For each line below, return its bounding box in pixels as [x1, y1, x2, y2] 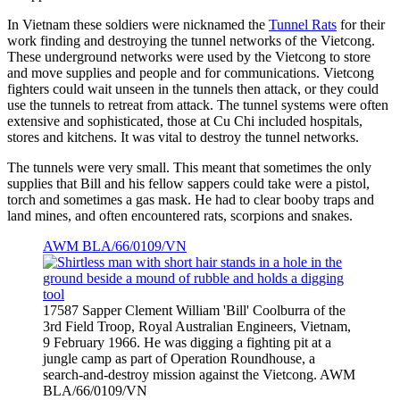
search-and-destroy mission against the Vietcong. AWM [43, 367, 355, 383]
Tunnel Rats [269, 17, 337, 33]
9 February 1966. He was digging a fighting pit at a [43, 335, 331, 351]
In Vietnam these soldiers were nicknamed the [7, 17, 269, 33]
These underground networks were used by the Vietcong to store [7, 49, 371, 65]
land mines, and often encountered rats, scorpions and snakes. [7, 208, 353, 224]
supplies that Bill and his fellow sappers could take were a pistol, [7, 176, 370, 192]
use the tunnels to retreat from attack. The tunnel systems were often [7, 97, 388, 113]
